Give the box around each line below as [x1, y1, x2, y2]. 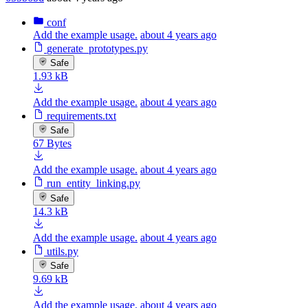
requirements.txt [47, 109, 116, 122]
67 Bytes [33, 137, 71, 150]
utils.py [47, 245, 78, 257]
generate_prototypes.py [47, 42, 148, 54]
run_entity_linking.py [47, 177, 140, 190]
